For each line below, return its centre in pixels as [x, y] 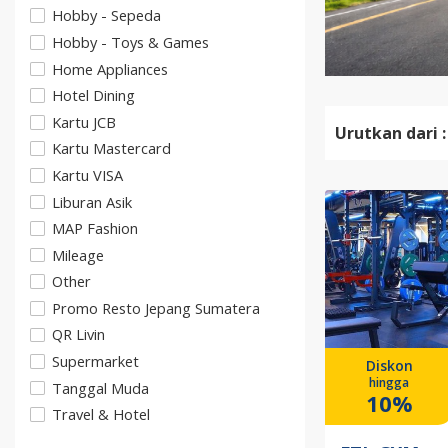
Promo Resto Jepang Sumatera [156, 307]
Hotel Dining [93, 95]
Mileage [78, 254]
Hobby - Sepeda [106, 15]
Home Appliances [110, 68]
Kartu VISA [87, 174]
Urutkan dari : [390, 133]
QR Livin [78, 334]
